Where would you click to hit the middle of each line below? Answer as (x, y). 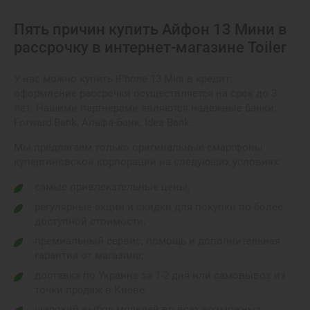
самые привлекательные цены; (112, 187)
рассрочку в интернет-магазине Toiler (150, 47)
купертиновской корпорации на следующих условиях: (147, 162)
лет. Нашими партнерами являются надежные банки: (145, 108)
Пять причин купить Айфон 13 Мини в (151, 29)
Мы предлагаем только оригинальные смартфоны (138, 147)
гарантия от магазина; (89, 255)
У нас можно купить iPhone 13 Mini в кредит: (123, 79)
